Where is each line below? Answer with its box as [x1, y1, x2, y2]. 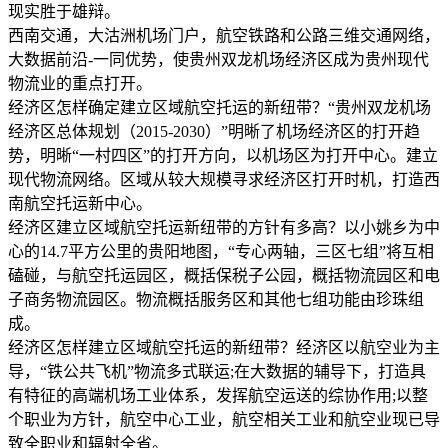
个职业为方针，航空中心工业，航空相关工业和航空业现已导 [8, 410, 440, 428]
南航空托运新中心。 [8, 194, 152, 212]
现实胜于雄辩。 [8, 2, 120, 20]
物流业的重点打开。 [8, 74, 152, 92]
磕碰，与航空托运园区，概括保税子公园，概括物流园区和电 [8, 266, 440, 284]
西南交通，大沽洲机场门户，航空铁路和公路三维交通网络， [8, 26, 440, 44]
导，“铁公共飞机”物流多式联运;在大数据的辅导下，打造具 [8, 362, 426, 380]
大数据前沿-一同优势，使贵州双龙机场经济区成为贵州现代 [8, 50, 429, 68]
